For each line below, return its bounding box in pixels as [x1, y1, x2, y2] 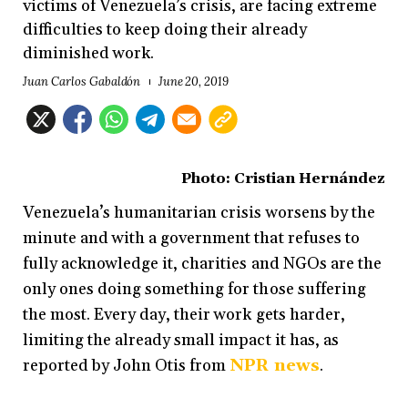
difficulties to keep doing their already [23, 18, 307, 40]
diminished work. [23, 42, 154, 64]
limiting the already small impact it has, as [23, 329, 339, 351]
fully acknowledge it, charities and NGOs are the [23, 252, 382, 274]
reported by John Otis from [23, 354, 230, 376]
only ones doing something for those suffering [23, 278, 366, 300]
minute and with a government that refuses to [23, 227, 360, 249]
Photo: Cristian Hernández [181, 169, 385, 189]
